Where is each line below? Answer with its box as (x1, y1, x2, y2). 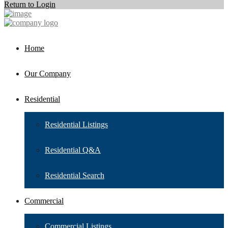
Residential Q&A (45, 146, 101, 154)
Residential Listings (45, 120, 108, 129)
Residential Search (45, 171, 104, 180)
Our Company (24, 69, 71, 78)
